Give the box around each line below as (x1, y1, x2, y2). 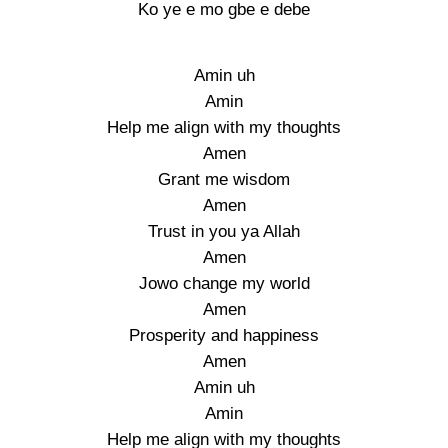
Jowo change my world (138, 274, 310, 293)
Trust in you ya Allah (148, 222, 300, 241)
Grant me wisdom (158, 170, 290, 189)
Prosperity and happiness (129, 326, 319, 345)
